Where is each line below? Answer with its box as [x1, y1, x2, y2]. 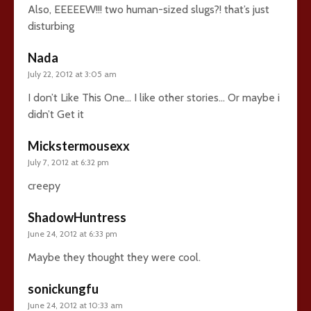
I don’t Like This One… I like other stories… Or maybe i [28, 90, 280, 104]
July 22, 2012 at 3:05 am [28, 68, 117, 79]
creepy [28, 178, 60, 192]
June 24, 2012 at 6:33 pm [28, 228, 117, 239]
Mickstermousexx [28, 137, 130, 153]
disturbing [28, 19, 74, 33]
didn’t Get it [28, 107, 84, 121]
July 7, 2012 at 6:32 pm [28, 156, 109, 167]
